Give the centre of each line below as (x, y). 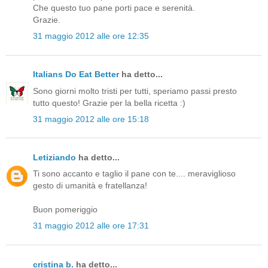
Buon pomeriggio (65, 210)
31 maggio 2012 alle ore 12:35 (91, 36)
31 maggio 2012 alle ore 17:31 (91, 226)
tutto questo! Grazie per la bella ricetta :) (109, 103)
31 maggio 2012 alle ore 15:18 (91, 119)
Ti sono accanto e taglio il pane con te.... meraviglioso (134, 174)
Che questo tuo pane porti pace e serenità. (114, 8)
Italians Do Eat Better (76, 74)
